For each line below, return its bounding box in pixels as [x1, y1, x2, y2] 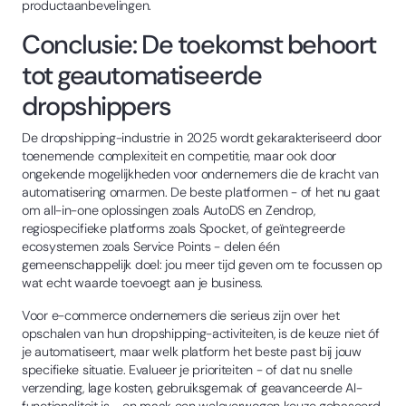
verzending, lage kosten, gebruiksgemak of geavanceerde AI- [22, 379, 362, 396]
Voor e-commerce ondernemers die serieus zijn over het [22, 306, 340, 324]
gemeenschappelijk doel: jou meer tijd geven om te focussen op [22, 256, 382, 273]
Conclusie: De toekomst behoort [22, 26, 376, 62]
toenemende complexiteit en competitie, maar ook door [22, 147, 337, 164]
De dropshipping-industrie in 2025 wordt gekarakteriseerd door [22, 129, 382, 146]
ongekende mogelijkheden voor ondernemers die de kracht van [22, 165, 379, 182]
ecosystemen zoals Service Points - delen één [22, 237, 280, 255]
